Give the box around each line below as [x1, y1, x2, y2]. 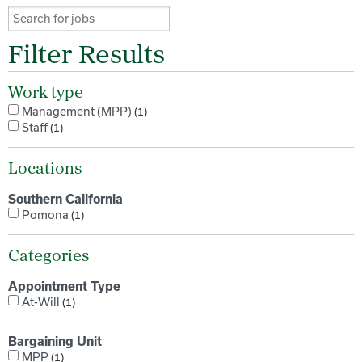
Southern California [8, 192, 123, 206]
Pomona [22, 208, 71, 221]
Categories [8, 249, 90, 265]
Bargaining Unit [8, 335, 102, 348]
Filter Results [8, 44, 165, 69]
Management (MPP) [22, 104, 134, 118]
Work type [8, 86, 83, 102]
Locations [8, 162, 82, 178]
